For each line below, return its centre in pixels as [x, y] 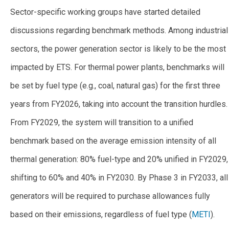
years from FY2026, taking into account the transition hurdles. [119, 104]
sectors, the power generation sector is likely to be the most [118, 49]
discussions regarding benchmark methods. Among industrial [119, 30]
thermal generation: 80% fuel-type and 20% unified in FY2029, [119, 159]
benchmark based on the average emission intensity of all [113, 141]
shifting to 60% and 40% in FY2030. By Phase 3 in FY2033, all [119, 177]
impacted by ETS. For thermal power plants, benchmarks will [117, 67]
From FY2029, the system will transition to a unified [102, 122]
